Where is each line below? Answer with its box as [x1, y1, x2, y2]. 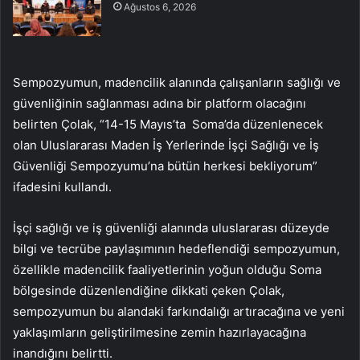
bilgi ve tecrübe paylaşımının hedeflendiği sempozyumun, [13, 241, 340, 257]
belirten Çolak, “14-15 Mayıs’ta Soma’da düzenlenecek [13, 117, 323, 133]
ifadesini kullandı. [13, 179, 112, 195]
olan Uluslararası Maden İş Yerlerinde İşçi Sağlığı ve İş [13, 137, 319, 153]
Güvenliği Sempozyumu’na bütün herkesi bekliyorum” [13, 158, 317, 174]
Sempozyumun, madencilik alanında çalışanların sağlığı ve [13, 75, 341, 91]
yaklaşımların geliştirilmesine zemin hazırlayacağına [13, 325, 306, 341]
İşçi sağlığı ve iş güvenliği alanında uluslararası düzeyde [13, 220, 329, 236]
